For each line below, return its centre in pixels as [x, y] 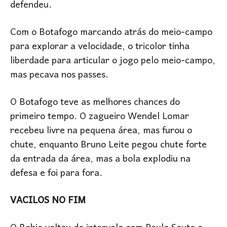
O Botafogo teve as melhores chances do [95, 103]
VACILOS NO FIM [49, 201]
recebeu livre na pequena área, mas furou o [101, 131]
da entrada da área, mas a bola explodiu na [100, 160]
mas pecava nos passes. [59, 75]
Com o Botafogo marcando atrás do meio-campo [111, 33]
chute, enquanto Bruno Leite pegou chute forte [108, 145]
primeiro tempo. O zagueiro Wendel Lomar [100, 117]
